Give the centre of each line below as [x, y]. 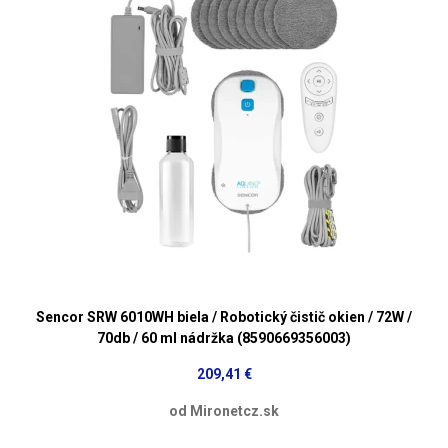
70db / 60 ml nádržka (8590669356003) [224, 337]
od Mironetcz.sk [224, 410]
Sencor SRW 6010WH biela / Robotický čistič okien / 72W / [224, 316]
